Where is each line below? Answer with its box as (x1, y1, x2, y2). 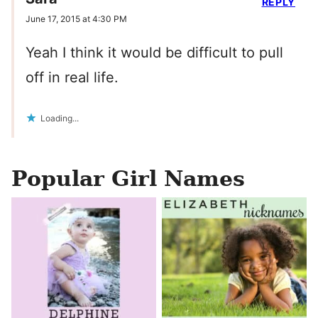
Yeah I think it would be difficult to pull (26, 43, 283, 61)
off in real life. (26, 68, 119, 86)
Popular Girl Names (11, 165, 245, 191)
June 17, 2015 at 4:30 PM (26, 13, 127, 24)
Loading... (40, 112, 79, 124)
